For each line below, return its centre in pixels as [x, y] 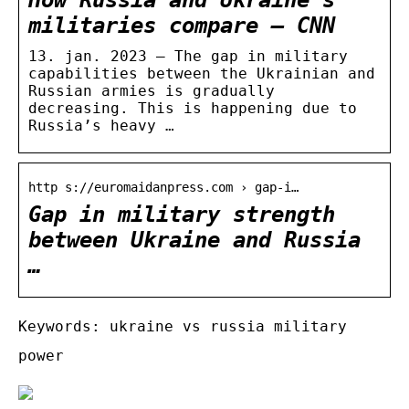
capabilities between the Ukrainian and [202, 73]
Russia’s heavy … [101, 125]
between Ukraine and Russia [194, 240]
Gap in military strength [182, 214]
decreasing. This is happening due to [193, 108]
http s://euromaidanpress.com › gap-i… [163, 187]
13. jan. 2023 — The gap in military [188, 56]
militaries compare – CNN [182, 25]
